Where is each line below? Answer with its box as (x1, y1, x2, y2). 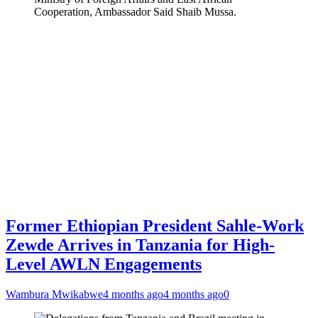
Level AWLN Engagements (6, 255, 202, 274)
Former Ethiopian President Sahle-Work (6, 216, 304, 236)
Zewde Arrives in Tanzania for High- (6, 236, 275, 255)
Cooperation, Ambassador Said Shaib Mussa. (34, 6, 236, 18)
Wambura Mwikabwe (6, 288, 103, 300)
